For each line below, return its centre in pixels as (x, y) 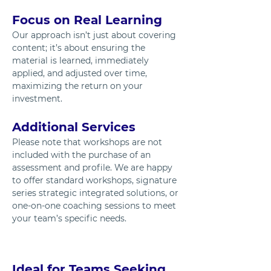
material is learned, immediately (82, 61)
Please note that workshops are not (88, 142)
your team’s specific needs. (69, 219)
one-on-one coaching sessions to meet (95, 206)
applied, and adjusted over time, (81, 73)
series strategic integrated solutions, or (96, 193)
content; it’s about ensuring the (80, 48)
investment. (37, 99)
